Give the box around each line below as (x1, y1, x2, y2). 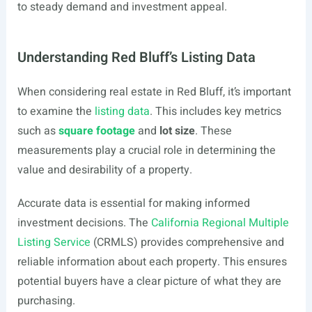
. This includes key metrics (149, 103, 281, 120)
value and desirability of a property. (17, 162, 192, 178)
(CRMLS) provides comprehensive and (90, 234, 284, 251)
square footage (58, 123, 135, 139)
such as (17, 123, 58, 139)
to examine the (17, 103, 95, 120)
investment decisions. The (17, 214, 151, 231)
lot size (159, 123, 195, 139)
